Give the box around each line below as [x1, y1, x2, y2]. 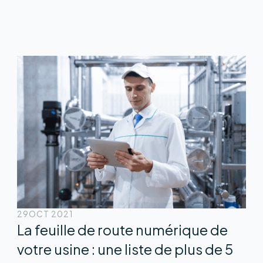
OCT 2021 [28, 208, 73, 219]
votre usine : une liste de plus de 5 [16, 240, 233, 258]
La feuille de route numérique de [16, 220, 228, 238]
